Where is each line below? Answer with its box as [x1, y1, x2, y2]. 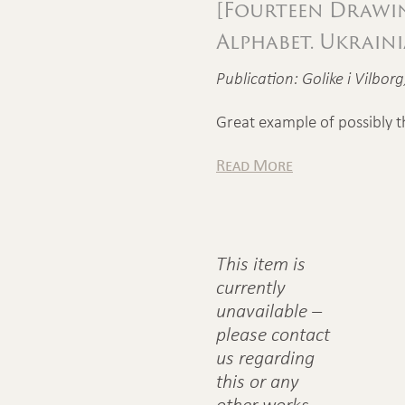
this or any [216, 368, 299, 393]
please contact [216, 321, 330, 346]
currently [216, 274, 286, 299]
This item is [216, 250, 306, 276]
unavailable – [216, 297, 322, 323]
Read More [216, 152, 293, 176]
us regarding [216, 344, 315, 370]
